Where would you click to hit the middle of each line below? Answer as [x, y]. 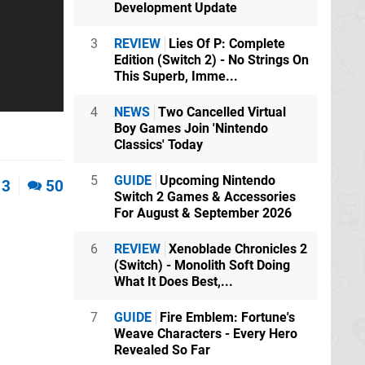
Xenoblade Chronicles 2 [236, 249]
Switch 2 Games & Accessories [205, 197]
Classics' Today [158, 145]
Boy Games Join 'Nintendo [191, 129]
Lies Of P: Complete [225, 44]
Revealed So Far [162, 350]
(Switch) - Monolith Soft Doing [202, 266]
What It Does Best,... [174, 282]
